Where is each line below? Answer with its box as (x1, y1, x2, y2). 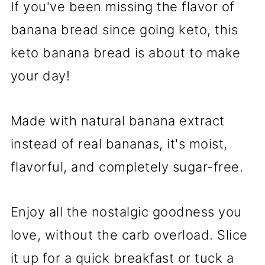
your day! (10, 68, 70, 84)
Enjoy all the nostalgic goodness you (10, 204, 242, 220)
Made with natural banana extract (10, 113, 225, 129)
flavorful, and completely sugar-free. (10, 159, 244, 175)
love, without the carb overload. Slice (10, 227, 248, 243)
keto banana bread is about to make (10, 45, 241, 61)
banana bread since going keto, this (10, 22, 238, 38)
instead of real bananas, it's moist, (10, 136, 228, 152)
